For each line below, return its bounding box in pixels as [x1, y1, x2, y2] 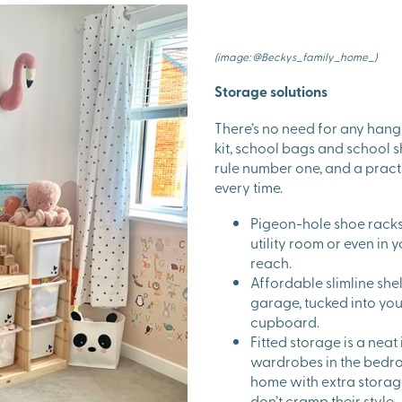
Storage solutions [214, 80, 328, 101]
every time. [214, 176, 283, 197]
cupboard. [250, 310, 319, 331]
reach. [250, 251, 292, 272]
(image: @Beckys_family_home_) [214, 48, 377, 64]
